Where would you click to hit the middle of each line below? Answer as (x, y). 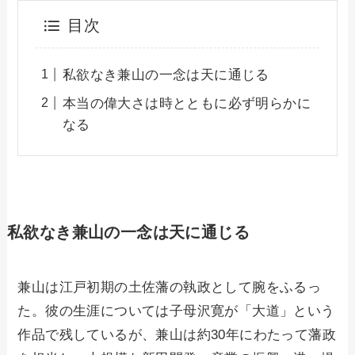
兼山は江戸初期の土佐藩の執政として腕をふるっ (170, 287)
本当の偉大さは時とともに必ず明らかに (186, 103)
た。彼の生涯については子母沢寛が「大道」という (176, 311)
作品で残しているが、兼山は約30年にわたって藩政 (177, 334)
